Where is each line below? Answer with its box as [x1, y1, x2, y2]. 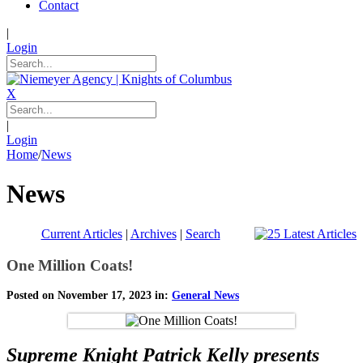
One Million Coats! [6, 256, 133, 274]
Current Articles [41, 226, 122, 241]
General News [172, 289, 239, 302]
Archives [130, 226, 177, 241]
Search [185, 226, 220, 241]
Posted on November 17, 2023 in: [6, 289, 172, 302]
